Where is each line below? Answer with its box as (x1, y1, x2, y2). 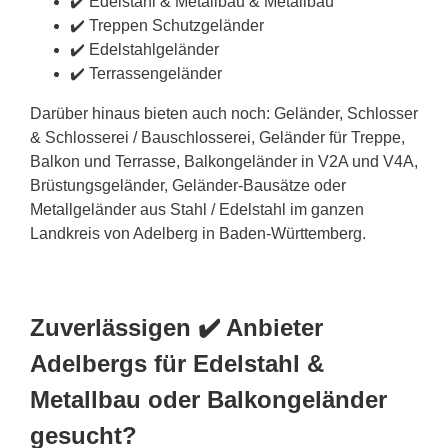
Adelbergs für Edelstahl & (30, 349, 324, 377)
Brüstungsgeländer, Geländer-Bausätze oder (30, 176, 346, 194)
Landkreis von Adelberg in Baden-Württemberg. (30, 224, 366, 242)
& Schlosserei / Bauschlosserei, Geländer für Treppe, (30, 128, 405, 146)
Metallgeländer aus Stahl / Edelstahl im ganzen (30, 200, 364, 218)
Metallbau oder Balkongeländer (30, 385, 387, 413)
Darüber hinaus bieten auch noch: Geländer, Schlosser (30, 104, 418, 122)
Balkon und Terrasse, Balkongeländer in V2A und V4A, (30, 152, 418, 170)
